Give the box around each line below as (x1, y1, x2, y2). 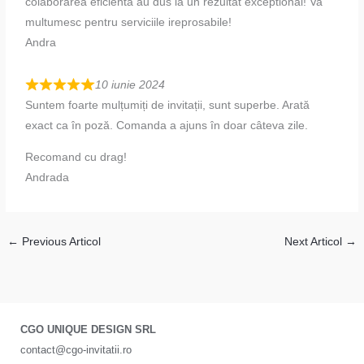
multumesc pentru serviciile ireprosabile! (25, 15, 232, 28)
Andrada (25, 171, 70, 184)
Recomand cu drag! (25, 150, 128, 163)
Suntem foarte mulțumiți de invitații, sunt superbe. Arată (25, 99, 310, 112)
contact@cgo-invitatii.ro (20, 343, 132, 356)
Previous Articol (19, 235, 102, 248)
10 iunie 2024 (94, 79, 165, 92)
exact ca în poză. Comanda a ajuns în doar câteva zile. (25, 119, 309, 132)
